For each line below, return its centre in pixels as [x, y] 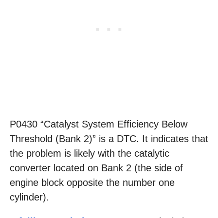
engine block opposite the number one [92, 183]
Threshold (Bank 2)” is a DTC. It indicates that [109, 139]
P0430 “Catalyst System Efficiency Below [99, 124]
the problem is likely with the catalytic [90, 154]
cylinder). [29, 197]
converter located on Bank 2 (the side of [96, 168]
